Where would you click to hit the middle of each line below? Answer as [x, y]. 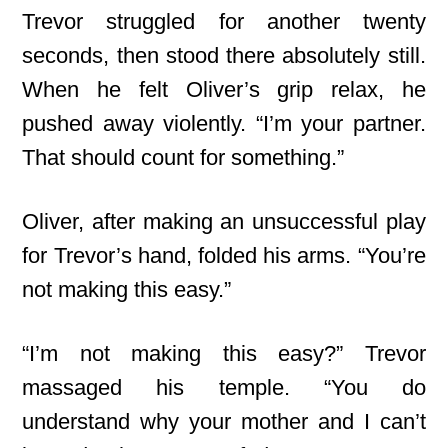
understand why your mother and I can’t [224, 421]
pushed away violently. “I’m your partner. [224, 123]
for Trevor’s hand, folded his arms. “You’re [224, 255]
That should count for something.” [183, 157]
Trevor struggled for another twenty [224, 21]
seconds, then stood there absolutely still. [224, 55]
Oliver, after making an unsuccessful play [224, 221]
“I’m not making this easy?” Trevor [224, 353]
